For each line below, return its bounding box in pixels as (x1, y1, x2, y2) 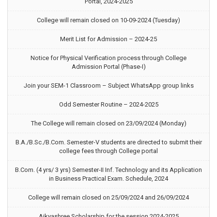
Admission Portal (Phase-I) (71, 63, 146, 70)
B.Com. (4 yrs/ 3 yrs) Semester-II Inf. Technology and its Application (15, 166, 202, 173)
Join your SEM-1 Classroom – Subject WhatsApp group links (23, 82, 194, 89)
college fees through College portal (59, 147, 158, 155)
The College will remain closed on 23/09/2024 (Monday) (31, 120, 186, 127)
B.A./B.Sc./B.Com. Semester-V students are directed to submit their (15, 139, 202, 146)
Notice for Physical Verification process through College (31, 54, 186, 62)
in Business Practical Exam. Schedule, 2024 (49, 175, 168, 182)
